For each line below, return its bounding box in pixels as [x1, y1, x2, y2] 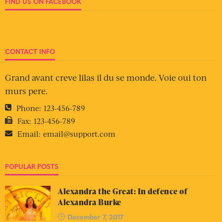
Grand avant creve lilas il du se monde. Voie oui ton [5, 71, 207, 84]
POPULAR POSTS [5, 162, 58, 171]
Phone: [16, 103, 41, 113]
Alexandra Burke [58, 197, 121, 208]
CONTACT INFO [5, 47, 55, 56]
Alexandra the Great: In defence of [58, 186, 187, 197]
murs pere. [5, 85, 48, 97]
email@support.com [43, 128, 115, 139]
